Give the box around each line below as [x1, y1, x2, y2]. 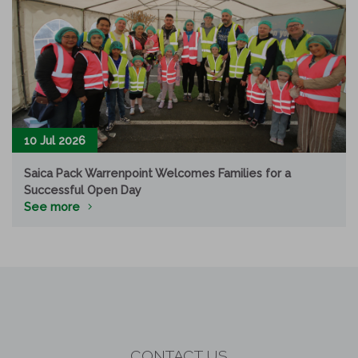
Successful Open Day [24, 183, 141, 197]
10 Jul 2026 [24, 133, 86, 148]
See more [24, 200, 80, 214]
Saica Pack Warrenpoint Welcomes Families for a [24, 166, 291, 181]
